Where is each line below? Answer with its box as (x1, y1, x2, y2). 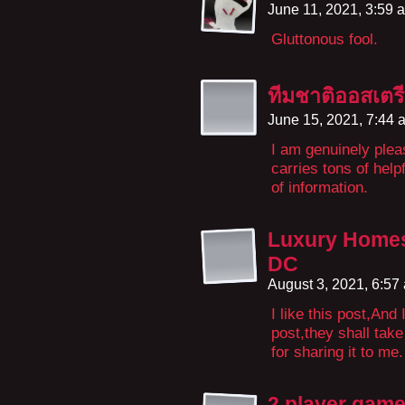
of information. (271, 178, 368, 196)
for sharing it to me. (271, 343, 403, 361)
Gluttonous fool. (271, 30, 378, 48)
